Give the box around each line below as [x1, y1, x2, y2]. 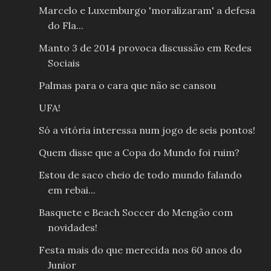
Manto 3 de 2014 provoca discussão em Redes [38, 42, 252, 54]
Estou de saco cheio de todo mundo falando [38, 169, 242, 181]
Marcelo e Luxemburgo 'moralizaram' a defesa [38, 4, 255, 17]
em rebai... [47, 184, 96, 197]
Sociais [47, 57, 80, 70]
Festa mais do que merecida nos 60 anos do [38, 244, 242, 256]
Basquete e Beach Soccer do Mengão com [38, 206, 233, 219]
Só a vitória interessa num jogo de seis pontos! [38, 124, 255, 137]
